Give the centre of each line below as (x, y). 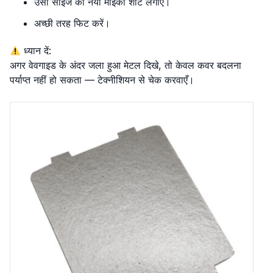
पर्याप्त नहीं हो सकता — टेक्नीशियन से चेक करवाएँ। (102, 80)
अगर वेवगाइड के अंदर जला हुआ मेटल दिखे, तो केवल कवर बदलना (126, 65)
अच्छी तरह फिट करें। (72, 23)
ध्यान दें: (36, 51)
